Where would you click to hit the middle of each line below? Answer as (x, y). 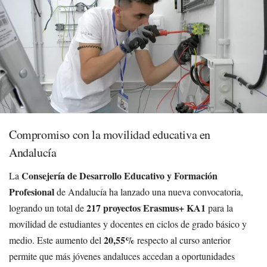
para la (219, 207)
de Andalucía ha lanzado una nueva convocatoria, (149, 191)
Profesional (32, 191)
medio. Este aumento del (56, 240)
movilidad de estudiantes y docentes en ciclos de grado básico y (128, 223)
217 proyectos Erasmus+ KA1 (146, 207)
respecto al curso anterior (183, 240)
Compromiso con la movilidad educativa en (110, 134)
